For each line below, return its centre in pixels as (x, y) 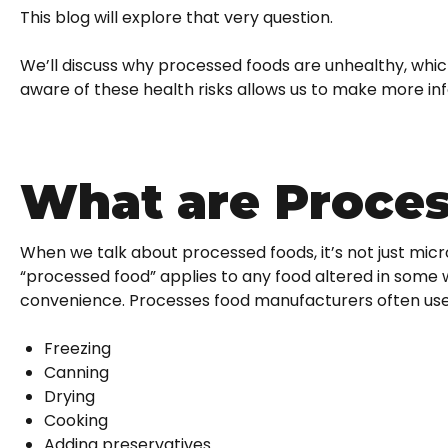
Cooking (76, 420)
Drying (69, 396)
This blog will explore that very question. (176, 17)
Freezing (77, 348)
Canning (76, 372)
